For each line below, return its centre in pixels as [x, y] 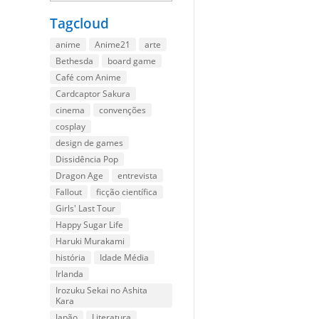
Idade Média [125, 258]
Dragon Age [80, 176]
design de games [90, 143]
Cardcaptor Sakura [93, 94]
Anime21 [113, 45]
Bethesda [75, 61]
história [71, 258]
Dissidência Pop [87, 159]
